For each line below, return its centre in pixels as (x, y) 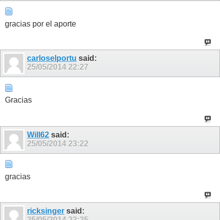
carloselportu (52, 58)
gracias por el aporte (41, 24)
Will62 (38, 135)
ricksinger (46, 211)
